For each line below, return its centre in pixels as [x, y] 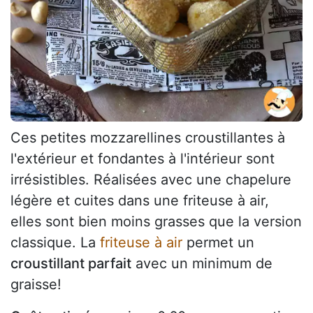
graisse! [36, 285]
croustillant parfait [71, 264]
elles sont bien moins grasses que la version [156, 222]
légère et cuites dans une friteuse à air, [140, 201]
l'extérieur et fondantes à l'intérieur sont [143, 159]
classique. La [55, 243]
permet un [218, 243]
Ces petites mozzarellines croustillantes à [148, 138]
